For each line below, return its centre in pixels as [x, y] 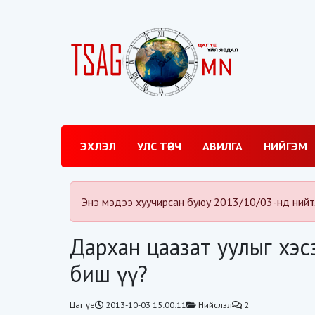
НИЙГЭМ [285, 146]
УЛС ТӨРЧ [159, 146]
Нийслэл [215, 304]
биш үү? [109, 274]
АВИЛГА [223, 146]
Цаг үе [82, 304]
